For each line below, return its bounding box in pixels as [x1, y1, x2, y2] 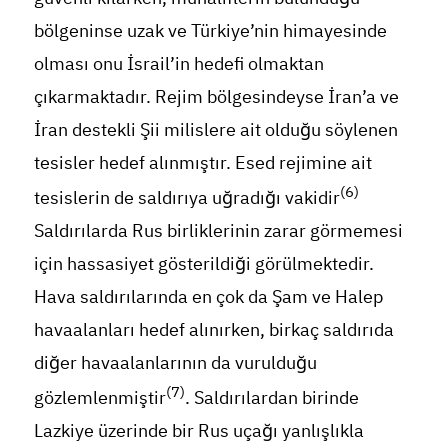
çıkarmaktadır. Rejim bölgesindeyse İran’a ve [33, 82, 399, 110]
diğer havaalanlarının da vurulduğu [33, 348, 317, 376]
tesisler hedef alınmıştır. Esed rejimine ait [33, 148, 372, 176]
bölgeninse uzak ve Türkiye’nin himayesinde [33, 16, 387, 44]
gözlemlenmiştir [33, 383, 166, 411]
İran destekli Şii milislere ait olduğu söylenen [33, 115, 398, 143]
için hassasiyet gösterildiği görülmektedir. [33, 249, 374, 277]
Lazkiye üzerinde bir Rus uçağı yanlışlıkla [33, 416, 364, 444]
